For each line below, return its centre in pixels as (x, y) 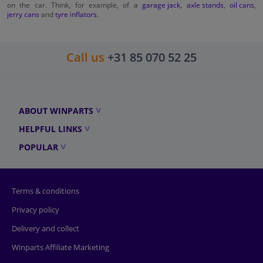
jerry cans (23, 14)
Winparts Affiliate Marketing (60, 247)
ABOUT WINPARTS (56, 110)
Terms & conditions (45, 190)
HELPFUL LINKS (50, 129)
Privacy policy (36, 209)
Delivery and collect (45, 228)
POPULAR (38, 147)
